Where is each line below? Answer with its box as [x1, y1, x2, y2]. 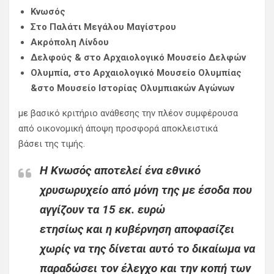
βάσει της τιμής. [18, 138, 85, 150]
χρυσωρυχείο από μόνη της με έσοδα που [40, 183, 252, 198]
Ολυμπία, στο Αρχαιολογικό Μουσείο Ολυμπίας [31, 67, 242, 79]
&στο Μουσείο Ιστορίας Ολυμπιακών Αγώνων [31, 83, 234, 94]
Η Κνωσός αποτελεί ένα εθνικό [40, 163, 201, 178]
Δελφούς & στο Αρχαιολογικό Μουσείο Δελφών [31, 52, 246, 64]
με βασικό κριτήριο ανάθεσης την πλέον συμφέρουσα [18, 108, 238, 119]
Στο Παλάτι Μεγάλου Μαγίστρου [31, 21, 176, 33]
